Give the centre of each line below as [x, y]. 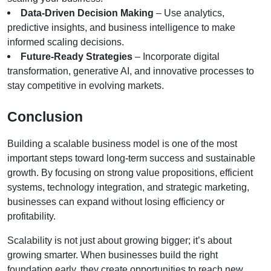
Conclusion [45, 116]
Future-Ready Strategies [77, 56]
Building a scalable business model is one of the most [122, 143]
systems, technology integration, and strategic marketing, [128, 187]
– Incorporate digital [176, 56]
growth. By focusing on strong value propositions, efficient [130, 172]
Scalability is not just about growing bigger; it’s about [119, 240]
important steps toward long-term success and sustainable [131, 158]
